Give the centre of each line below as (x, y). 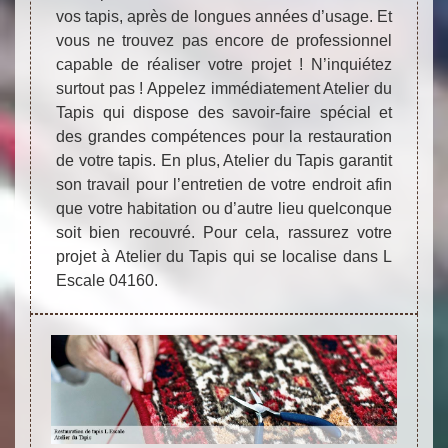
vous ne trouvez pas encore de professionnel (224, 41)
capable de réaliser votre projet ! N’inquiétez (224, 65)
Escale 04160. (107, 281)
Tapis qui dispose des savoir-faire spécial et (224, 113)
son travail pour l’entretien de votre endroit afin (224, 185)
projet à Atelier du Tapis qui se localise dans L (224, 257)
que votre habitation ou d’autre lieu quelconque (224, 209)
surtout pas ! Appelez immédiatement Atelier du (224, 89)
